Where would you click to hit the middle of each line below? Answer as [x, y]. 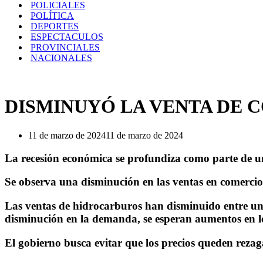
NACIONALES [61, 58]
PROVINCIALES [65, 47]
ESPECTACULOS [67, 37]
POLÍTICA [52, 16]
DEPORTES [55, 26]
